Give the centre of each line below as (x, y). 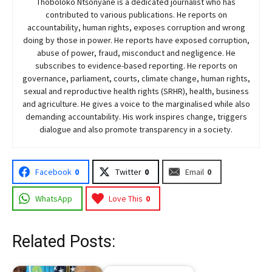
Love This (126, 198)
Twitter (128, 172)
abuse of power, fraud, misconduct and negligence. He (136, 53)
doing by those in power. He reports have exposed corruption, (136, 40)
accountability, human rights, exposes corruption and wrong (136, 27)
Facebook (53, 172)
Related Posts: (64, 241)
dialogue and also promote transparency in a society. (136, 129)
